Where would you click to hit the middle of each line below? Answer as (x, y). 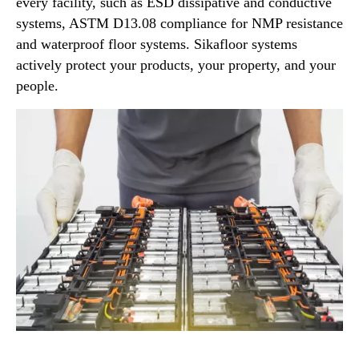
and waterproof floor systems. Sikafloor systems (157, 44)
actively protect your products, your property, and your (176, 65)
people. (37, 86)
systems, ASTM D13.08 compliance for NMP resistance (179, 24)
